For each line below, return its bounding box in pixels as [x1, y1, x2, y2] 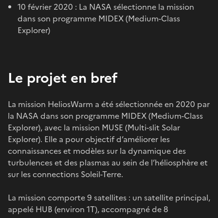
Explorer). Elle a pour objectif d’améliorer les [8, 133, 170, 145]
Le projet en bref [8, 67, 117, 88]
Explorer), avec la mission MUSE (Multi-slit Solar [8, 121, 180, 133]
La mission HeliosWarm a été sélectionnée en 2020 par [8, 98, 210, 110]
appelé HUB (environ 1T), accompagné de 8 [8, 203, 168, 215]
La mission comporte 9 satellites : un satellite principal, [8, 191, 210, 203]
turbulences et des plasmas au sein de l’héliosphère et [8, 156, 208, 168]
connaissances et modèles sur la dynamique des [8, 145, 186, 157]
